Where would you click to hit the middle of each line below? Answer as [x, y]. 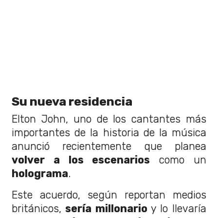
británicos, [36, 208]
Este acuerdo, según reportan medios [109, 195]
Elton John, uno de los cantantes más [109, 119]
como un [178, 160]
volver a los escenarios [81, 160]
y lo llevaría [177, 208]
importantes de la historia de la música [109, 132]
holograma [40, 173]
